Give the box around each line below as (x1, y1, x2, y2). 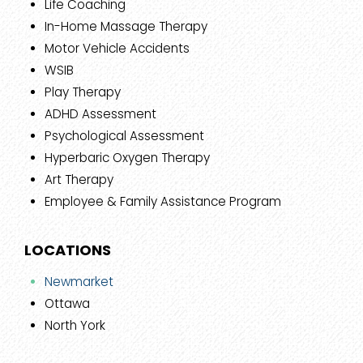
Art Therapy (45, 171, 113, 189)
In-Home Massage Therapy (45, 18, 207, 36)
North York (45, 317, 105, 335)
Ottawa (45, 295, 90, 313)
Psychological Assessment (45, 127, 204, 145)
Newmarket (45, 273, 113, 291)
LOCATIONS (24, 240, 111, 261)
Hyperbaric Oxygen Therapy (45, 149, 210, 167)
